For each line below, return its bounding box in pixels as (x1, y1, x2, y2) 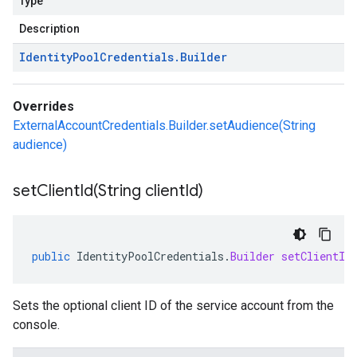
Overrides (13, 99, 74, 114)
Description (19, 22, 80, 35)
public (32, 249, 70, 264)
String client (98, 181, 185, 201)
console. (13, 317, 60, 332)
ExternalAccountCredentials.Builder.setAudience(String (13, 118, 316, 133)
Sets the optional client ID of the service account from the (13, 298, 334, 313)
